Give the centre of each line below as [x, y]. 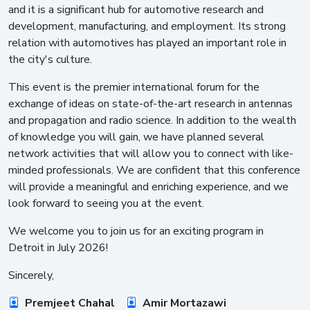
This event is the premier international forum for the [134, 87]
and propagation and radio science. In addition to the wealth [152, 120]
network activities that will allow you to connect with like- [151, 153]
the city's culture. [50, 59]
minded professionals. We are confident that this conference [154, 170]
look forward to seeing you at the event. [106, 203]
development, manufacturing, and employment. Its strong [147, 26]
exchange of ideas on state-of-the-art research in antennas [151, 103]
